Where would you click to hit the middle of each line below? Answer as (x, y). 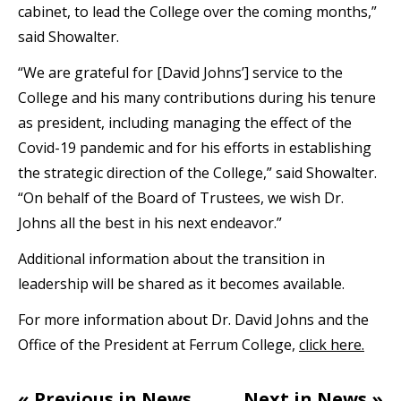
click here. (332, 344)
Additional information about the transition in (171, 258)
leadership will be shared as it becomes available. (181, 283)
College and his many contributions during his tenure (197, 97)
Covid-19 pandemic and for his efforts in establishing (195, 147)
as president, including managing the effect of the (185, 122)
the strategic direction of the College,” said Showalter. (197, 172)
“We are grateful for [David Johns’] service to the (180, 72)
